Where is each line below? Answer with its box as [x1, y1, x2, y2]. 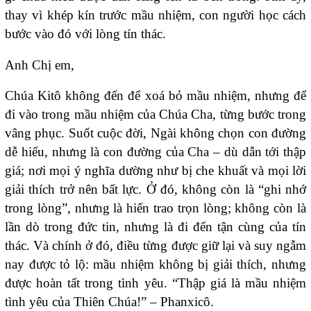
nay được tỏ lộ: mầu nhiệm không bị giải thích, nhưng [5, 257, 306, 272]
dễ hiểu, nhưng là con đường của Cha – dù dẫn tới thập [5, 144, 306, 160]
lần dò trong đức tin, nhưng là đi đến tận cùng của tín [5, 219, 306, 235]
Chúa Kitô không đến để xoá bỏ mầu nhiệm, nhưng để [5, 88, 306, 103]
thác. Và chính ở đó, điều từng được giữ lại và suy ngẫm [5, 238, 306, 253]
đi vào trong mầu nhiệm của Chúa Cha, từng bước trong [5, 107, 306, 122]
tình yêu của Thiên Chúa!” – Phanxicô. [5, 294, 214, 310]
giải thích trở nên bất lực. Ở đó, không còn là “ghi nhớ [5, 182, 306, 197]
